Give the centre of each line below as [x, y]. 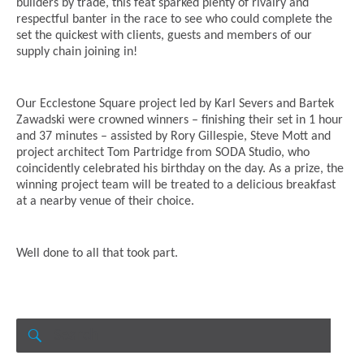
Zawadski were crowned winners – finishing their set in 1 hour [180, 120]
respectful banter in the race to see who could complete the [174, 19]
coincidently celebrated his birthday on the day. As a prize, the [180, 169]
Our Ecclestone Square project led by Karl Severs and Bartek [175, 104]
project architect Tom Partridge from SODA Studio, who [163, 153]
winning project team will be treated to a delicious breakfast [176, 185]
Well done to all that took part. [97, 253]
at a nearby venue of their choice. [105, 201]
